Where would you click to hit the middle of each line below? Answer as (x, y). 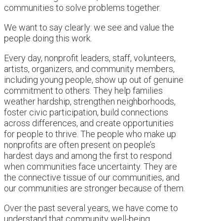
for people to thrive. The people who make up (90, 134)
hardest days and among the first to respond (88, 155)
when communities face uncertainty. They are (91, 166)
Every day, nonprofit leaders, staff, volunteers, (90, 58)
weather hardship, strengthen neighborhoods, (90, 101)
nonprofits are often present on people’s (80, 145)
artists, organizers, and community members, (89, 69)
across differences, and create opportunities (89, 123)
